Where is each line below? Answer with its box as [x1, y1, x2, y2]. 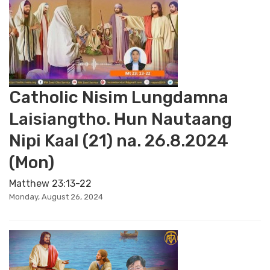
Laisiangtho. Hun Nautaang [9, 109, 232, 129]
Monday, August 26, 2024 [9, 192, 103, 201]
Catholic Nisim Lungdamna [9, 87, 228, 107]
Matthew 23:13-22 [9, 178, 92, 189]
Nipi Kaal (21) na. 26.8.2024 [9, 131, 228, 151]
